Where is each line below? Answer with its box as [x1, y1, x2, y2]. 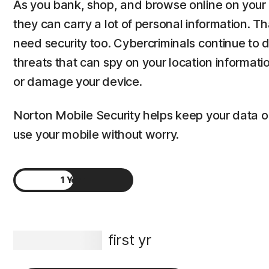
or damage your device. [13, 74, 142, 89]
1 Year [61, 175, 86, 185]
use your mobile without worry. [13, 127, 179, 142]
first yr [107, 231, 151, 249]
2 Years [58, 199, 89, 209]
